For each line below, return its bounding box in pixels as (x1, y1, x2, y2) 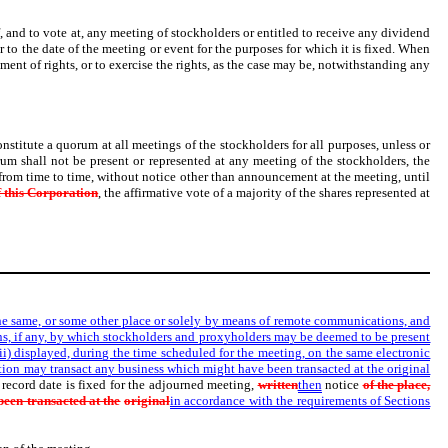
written (257, 376, 298, 392)
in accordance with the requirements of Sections (169, 392, 431, 408)
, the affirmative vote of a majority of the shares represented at (98, 185, 431, 201)
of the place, (362, 376, 431, 392)
